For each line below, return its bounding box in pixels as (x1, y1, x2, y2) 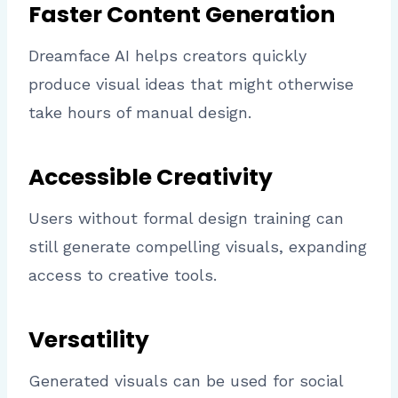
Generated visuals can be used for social (28, 371, 343, 391)
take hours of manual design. (28, 103, 251, 123)
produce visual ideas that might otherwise (28, 75, 354, 94)
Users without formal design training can (28, 209, 344, 228)
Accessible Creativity (28, 161, 273, 193)
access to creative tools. (28, 266, 217, 285)
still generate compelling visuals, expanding (28, 237, 367, 257)
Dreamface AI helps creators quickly (28, 46, 306, 66)
